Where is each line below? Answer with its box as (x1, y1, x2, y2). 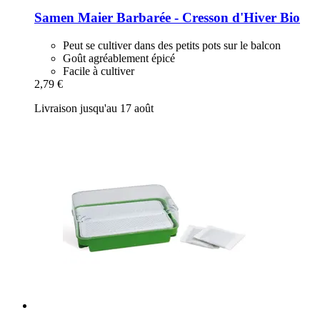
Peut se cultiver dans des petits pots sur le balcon (63, 39, 281, 51)
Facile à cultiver (63, 64, 134, 77)
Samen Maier (34, 9, 113, 25)
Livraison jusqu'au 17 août (34, 101, 154, 114)
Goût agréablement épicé (63, 51, 175, 64)
